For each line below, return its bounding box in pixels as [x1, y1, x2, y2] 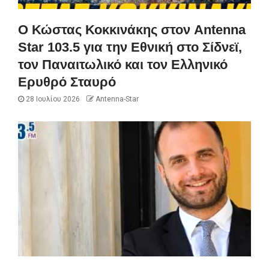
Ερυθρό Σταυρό [18, 74, 116, 89]
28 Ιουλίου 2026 [24, 94, 80, 103]
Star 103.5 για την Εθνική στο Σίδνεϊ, [18, 39, 242, 55]
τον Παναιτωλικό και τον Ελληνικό [18, 56, 228, 72]
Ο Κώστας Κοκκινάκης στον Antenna [18, 22, 246, 37]
